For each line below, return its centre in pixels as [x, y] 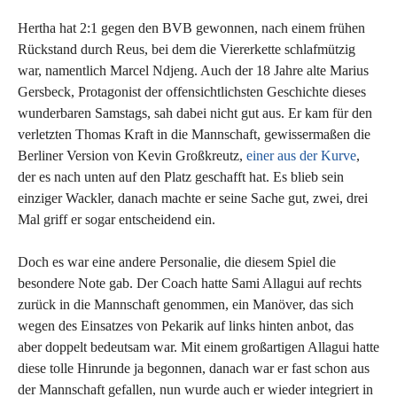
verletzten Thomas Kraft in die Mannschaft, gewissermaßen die [194, 134]
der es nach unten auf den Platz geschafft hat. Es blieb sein [181, 176]
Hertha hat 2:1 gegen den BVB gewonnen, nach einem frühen [191, 27]
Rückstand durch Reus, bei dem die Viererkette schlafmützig [187, 49]
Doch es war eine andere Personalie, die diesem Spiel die [177, 261]
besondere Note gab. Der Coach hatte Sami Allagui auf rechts [190, 283]
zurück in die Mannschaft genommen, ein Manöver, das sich [186, 304]
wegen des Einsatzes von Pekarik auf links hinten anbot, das [186, 325]
